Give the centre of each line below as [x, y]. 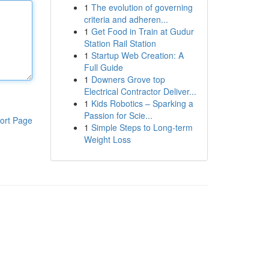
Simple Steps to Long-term [142, 127]
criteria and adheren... [126, 19]
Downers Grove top [128, 79]
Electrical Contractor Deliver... [140, 91]
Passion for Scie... [118, 115]
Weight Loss [107, 139]
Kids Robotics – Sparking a [142, 103]
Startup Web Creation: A [137, 55]
